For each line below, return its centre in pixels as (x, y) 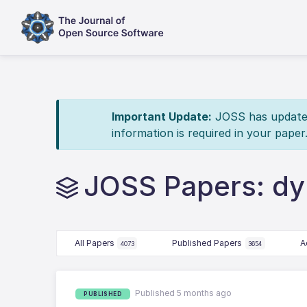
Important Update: (161, 116)
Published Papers (207, 243)
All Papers (94, 243)
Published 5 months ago (184, 293)
